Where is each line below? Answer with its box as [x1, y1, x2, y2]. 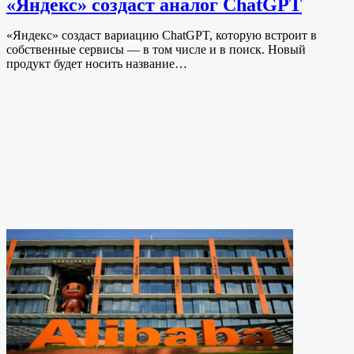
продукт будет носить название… [6, 57, 187, 71]
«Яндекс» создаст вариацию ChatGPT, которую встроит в [6, 28, 317, 43]
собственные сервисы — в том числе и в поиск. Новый [6, 43, 306, 57]
